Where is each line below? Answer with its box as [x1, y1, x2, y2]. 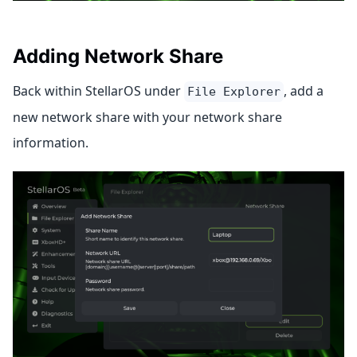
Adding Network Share [13, 44, 223, 68]
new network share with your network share [13, 108, 282, 126]
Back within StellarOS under [13, 81, 184, 100]
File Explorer [187, 84, 280, 99]
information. [13, 133, 88, 151]
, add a [284, 81, 324, 100]
